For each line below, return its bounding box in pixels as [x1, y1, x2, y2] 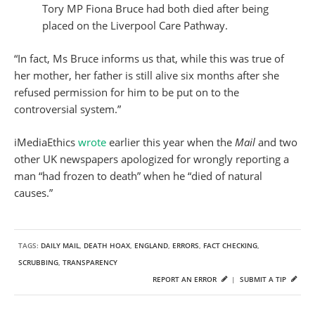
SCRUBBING [18, 257, 58, 268]
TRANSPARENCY [63, 257, 117, 268]
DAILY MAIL [41, 240, 79, 251]
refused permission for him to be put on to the [14, 85, 239, 100]
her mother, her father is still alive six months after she [14, 68, 279, 83]
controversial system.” [14, 102, 121, 117]
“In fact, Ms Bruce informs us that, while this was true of [14, 51, 284, 66]
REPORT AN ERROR [153, 274, 219, 285]
